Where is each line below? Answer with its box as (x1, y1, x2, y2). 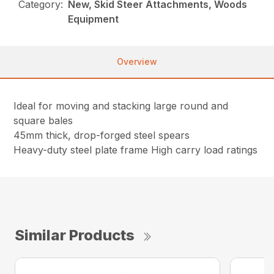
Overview (117, 56, 157, 67)
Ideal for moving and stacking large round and (13, 99, 229, 112)
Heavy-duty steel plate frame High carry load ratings (13, 143, 258, 156)
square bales (13, 114, 73, 127)
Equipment (68, 12, 119, 25)
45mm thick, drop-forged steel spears (13, 128, 190, 141)
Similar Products (15, 226, 135, 244)
